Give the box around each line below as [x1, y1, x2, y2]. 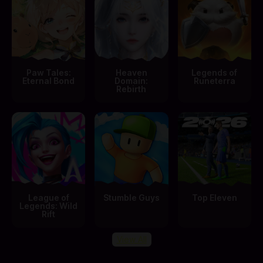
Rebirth [116, 84, 147, 95]
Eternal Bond [22, 76, 75, 86]
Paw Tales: [26, 68, 71, 78]
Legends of [191, 68, 238, 78]
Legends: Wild [19, 200, 78, 211]
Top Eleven [191, 192, 237, 203]
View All [116, 234, 147, 244]
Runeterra [193, 76, 235, 86]
